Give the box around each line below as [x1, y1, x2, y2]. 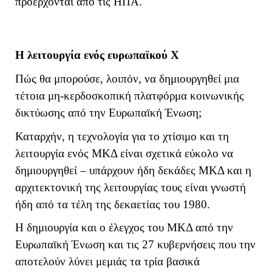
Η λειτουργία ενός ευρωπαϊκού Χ [15, 49, 179, 62]
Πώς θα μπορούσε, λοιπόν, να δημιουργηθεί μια [15, 72, 239, 85]
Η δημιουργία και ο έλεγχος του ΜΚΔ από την [15, 221, 233, 234]
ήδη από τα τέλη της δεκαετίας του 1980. [15, 197, 210, 211]
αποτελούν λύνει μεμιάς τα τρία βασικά [15, 255, 200, 268]
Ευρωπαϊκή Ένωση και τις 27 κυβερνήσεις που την [15, 238, 256, 251]
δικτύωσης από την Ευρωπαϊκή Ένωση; [15, 106, 202, 119]
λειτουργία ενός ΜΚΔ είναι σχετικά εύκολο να [15, 146, 233, 160]
